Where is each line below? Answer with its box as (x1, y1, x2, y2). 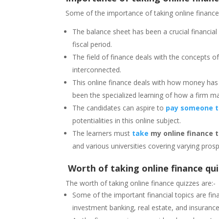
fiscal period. (72, 39, 114, 49)
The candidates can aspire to (72, 103, 166, 112)
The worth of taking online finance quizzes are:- (66, 178, 216, 188)
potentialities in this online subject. (72, 115, 181, 125)
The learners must (72, 128, 132, 138)
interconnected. (72, 65, 122, 74)
